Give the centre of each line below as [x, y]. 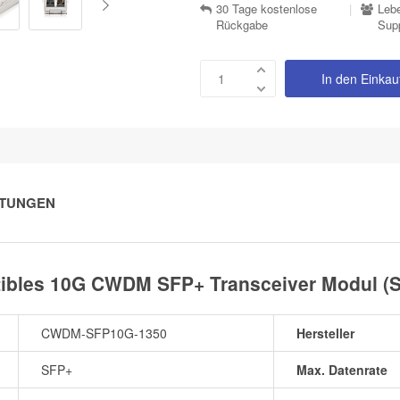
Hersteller [325, 333]
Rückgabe [242, 24]
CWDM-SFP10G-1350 [104, 333]
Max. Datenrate [342, 369]
